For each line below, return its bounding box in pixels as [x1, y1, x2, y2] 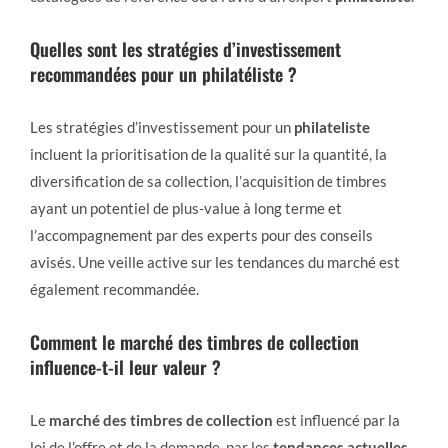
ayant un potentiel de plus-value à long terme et [30, 199, 342, 217]
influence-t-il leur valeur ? [30, 354, 221, 380]
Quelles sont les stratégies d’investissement [30, 36, 341, 62]
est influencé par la [273, 411, 400, 429]
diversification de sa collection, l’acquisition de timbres [30, 172, 387, 190]
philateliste [294, 118, 370, 136]
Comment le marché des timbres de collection [30, 329, 359, 355]
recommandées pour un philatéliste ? [30, 61, 297, 87]
